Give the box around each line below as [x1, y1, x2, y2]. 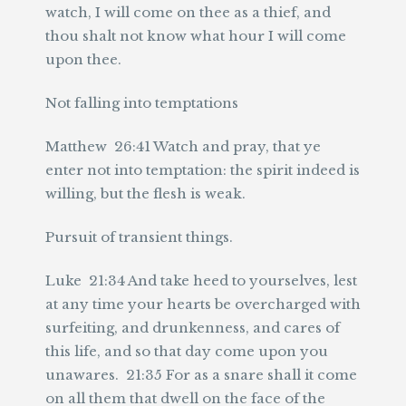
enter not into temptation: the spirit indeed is [45, 161, 360, 179]
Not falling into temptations [45, 94, 238, 111]
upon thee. [45, 51, 121, 68]
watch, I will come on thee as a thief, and [45, 4, 331, 21]
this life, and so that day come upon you [45, 343, 328, 360]
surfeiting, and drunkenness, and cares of [45, 319, 340, 336]
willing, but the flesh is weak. [45, 185, 246, 202]
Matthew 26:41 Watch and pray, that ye [45, 138, 321, 155]
